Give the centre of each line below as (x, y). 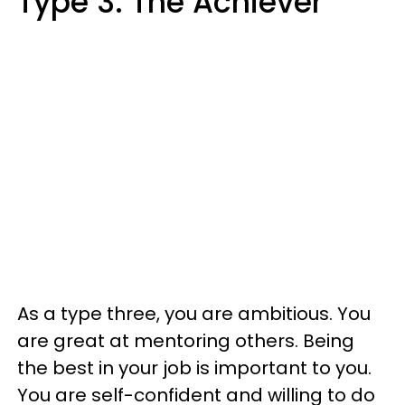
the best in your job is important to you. (194, 368)
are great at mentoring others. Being (186, 341)
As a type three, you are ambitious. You (194, 314)
